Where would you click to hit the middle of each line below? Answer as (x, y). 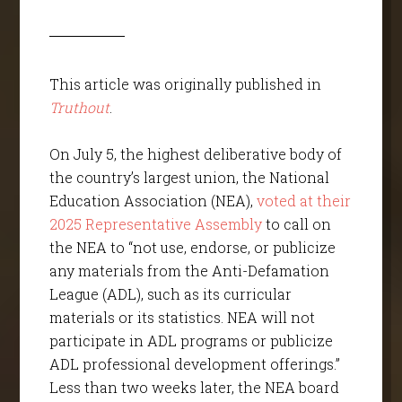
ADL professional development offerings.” (194, 364)
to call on (296, 224)
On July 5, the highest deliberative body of (195, 154)
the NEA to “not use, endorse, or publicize (192, 248)
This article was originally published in (185, 84)
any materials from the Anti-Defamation (189, 271)
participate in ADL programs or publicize (191, 341)
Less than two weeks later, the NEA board (194, 388)
